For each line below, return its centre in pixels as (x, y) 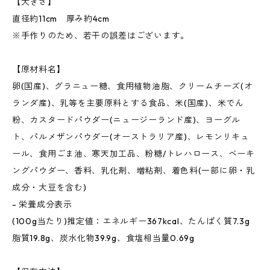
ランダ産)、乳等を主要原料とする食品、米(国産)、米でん (128, 103)
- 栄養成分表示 (42, 204)
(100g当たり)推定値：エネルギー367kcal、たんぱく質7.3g (131, 221)
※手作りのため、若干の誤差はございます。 (101, 36)
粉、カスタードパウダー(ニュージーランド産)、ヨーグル (126, 120)
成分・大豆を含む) (49, 187)
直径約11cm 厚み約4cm (61, 19)
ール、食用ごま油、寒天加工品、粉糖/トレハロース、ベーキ (133, 154)
